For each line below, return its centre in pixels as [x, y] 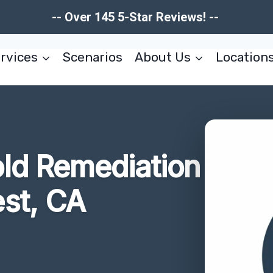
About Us [162, 57]
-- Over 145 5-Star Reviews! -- [136, 17]
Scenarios [93, 57]
